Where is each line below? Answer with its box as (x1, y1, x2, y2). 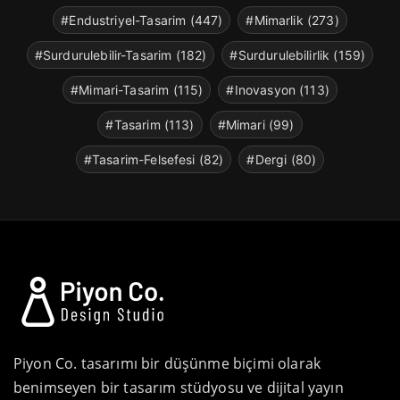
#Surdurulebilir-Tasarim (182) (34, 46, 207, 62)
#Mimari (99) (217, 116, 295, 132)
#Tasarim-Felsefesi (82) (83, 151, 224, 167)
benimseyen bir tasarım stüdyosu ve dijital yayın (13, 377, 344, 397)
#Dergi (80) (246, 151, 317, 167)
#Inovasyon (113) (226, 81, 329, 97)
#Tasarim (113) (105, 116, 195, 132)
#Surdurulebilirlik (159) (229, 46, 366, 62)
